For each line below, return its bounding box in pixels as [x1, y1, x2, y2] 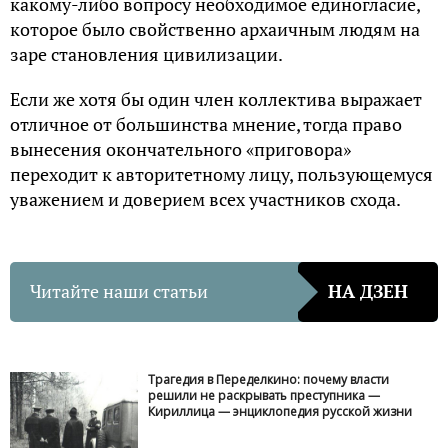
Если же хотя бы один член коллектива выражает [10, 86, 422, 111]
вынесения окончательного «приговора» [10, 136, 351, 161]
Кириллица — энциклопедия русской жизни [148, 402, 413, 420]
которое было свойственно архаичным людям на [10, 16, 420, 41]
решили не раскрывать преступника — [148, 386, 381, 404]
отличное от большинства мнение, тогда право [10, 111, 402, 136]
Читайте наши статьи [30, 279, 208, 304]
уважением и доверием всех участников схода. [10, 186, 401, 211]
